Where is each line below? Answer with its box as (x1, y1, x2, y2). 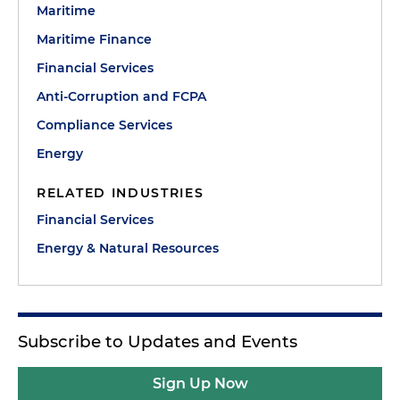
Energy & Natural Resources (37, 240, 219, 256)
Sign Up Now (152, 375, 248, 392)
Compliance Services (37, 117, 172, 133)
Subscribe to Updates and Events (18, 331, 297, 352)
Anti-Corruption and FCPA (37, 88, 206, 104)
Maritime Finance (37, 31, 152, 47)
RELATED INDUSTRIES (37, 185, 204, 201)
